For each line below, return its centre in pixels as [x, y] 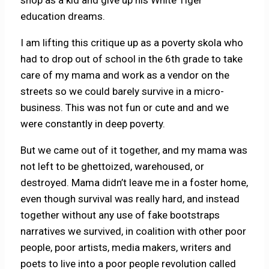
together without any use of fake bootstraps [120, 215]
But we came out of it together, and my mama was [134, 150]
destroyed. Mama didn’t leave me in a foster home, [134, 183]
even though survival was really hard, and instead [130, 199]
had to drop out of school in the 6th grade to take [132, 59]
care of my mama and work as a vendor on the [125, 75]
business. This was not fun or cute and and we [125, 107]
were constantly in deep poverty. [94, 124]
